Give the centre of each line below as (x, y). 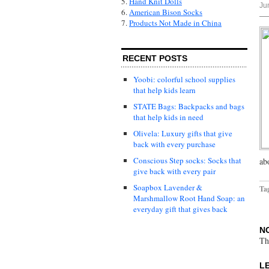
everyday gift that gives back (180, 209)
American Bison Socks (166, 12)
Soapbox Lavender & (168, 188)
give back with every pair (174, 171)
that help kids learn (165, 90)
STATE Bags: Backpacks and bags (189, 107)
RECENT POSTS (155, 59)
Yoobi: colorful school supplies (184, 80)
